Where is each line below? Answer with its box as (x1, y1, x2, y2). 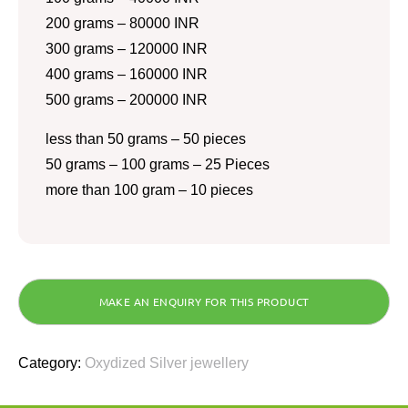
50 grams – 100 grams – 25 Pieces (46, 156, 270, 172)
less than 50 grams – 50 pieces (46, 130, 246, 147)
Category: (18, 354, 85, 371)
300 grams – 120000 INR (46, 40, 208, 56)
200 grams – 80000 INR (46, 15, 199, 31)
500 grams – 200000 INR (46, 91, 208, 107)
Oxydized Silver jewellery (85, 354, 249, 371)
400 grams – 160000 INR (46, 66, 208, 82)
